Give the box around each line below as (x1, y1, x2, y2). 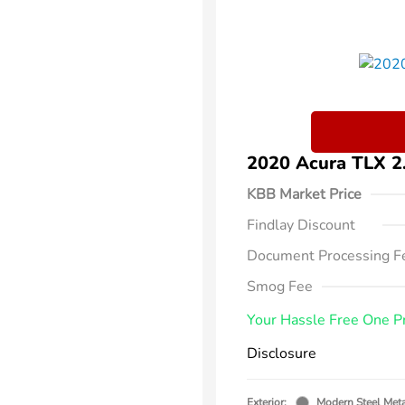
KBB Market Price (247, 184, 362, 204)
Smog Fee (247, 277, 313, 297)
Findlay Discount (247, 215, 355, 235)
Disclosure (247, 344, 316, 363)
